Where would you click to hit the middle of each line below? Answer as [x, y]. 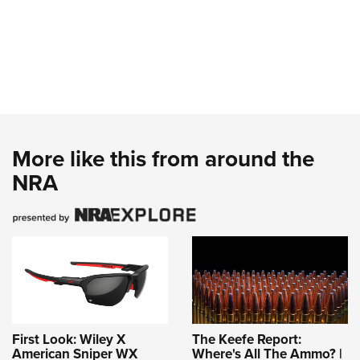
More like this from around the [163, 159]
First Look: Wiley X [69, 339]
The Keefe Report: [247, 339]
